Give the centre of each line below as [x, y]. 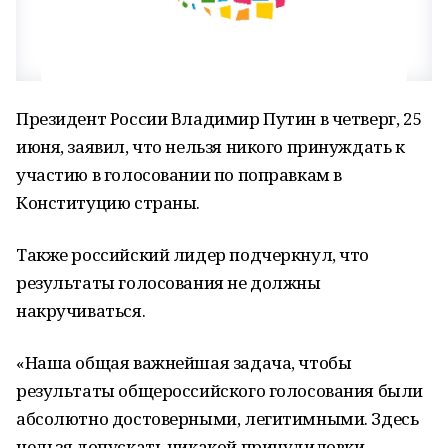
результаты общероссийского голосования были [219, 390]
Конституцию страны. [108, 202]
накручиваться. [81, 310]
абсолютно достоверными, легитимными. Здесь [217, 418]
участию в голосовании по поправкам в [179, 174]
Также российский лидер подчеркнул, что [193, 254]
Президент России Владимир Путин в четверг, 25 [219, 118]
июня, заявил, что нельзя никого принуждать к [210, 146]
